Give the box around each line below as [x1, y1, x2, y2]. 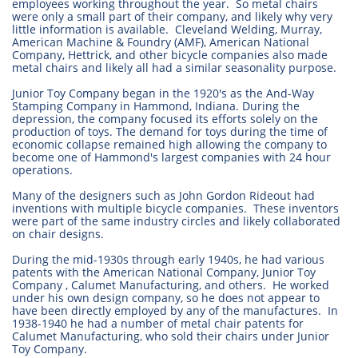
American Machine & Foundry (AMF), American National [12, 34, 309, 50]
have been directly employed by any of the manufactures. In [12, 303, 338, 318]
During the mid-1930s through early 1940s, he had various [12, 252, 324, 267]
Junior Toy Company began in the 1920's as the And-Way [12, 86, 314, 101]
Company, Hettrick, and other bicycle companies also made [12, 47, 328, 62]
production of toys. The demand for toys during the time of [12, 124, 328, 139]
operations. [12, 162, 73, 177]
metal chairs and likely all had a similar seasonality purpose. [12, 60, 336, 75]
